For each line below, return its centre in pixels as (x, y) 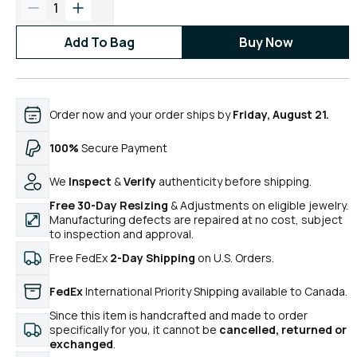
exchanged (81, 344)
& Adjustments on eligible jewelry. (258, 205)
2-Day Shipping (153, 258)
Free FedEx (80, 258)
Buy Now (266, 42)
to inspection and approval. (122, 234)
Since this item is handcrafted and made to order (178, 315)
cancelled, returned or (283, 330)
